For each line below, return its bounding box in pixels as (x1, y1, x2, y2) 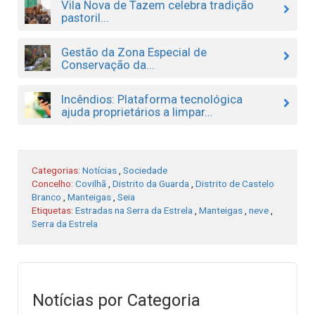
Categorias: (32, 164, 82, 176)
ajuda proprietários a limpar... (60, 104, 213, 119)
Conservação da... (60, 57, 155, 72)
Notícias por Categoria (32, 290, 200, 311)
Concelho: (32, 177, 75, 189)
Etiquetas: (32, 204, 75, 216)
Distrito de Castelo (195, 177, 274, 189)
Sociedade (123, 164, 167, 176)
